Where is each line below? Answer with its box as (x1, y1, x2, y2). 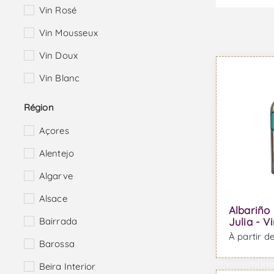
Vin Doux (39, 50, 78, 62)
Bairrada (39, 215, 78, 228)
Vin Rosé (39, 4, 77, 17)
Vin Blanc (39, 72, 80, 84)
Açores (39, 125, 69, 137)
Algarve (39, 170, 73, 182)
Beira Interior (39, 261, 96, 273)
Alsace (39, 193, 67, 205)
